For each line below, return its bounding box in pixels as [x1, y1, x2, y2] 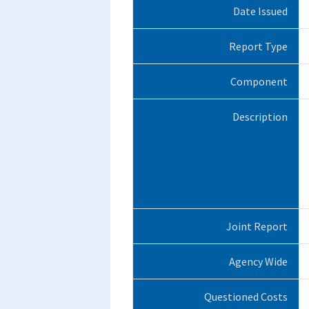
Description [232, 109, 288, 123]
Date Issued [232, 3, 288, 18]
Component [230, 74, 288, 88]
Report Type [228, 39, 288, 53]
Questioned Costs [203, 289, 288, 303]
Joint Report [226, 219, 288, 233]
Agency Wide [228, 254, 288, 268]
